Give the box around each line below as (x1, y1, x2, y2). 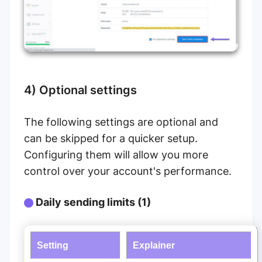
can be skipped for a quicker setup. (24, 132, 198, 145)
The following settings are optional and (24, 116, 218, 129)
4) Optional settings (24, 83, 137, 98)
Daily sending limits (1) (33, 196, 151, 209)
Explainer (133, 240, 175, 251)
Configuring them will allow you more (24, 149, 208, 161)
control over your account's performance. (24, 165, 232, 178)
